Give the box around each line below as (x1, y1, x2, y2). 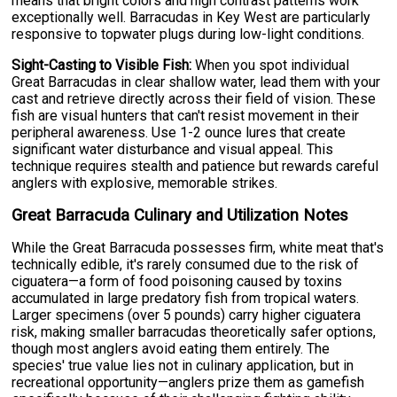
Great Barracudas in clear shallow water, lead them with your (12, 74, 381, 91)
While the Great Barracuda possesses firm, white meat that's (12, 239, 385, 257)
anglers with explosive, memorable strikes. (12, 175, 278, 192)
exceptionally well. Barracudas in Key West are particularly (12, 9, 371, 27)
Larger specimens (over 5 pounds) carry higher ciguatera (12, 307, 362, 324)
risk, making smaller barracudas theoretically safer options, (12, 323, 377, 341)
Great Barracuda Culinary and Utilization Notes (12, 206, 349, 226)
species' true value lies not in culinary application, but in (12, 357, 354, 375)
